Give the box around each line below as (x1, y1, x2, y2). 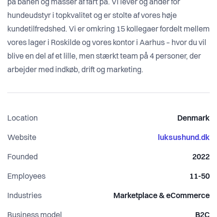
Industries (7, 192, 42, 201)
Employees (7, 173, 46, 181)
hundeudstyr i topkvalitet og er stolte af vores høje (7, 12, 177, 20)
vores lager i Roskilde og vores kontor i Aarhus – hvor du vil (7, 39, 206, 47)
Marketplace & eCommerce (113, 192, 210, 201)
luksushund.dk (158, 134, 210, 142)
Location (7, 115, 38, 123)
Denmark (177, 115, 210, 123)
